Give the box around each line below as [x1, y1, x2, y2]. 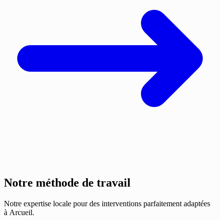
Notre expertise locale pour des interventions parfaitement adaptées [4, 199, 210, 208]
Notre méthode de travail [4, 176, 131, 190]
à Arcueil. [4, 208, 34, 217]
